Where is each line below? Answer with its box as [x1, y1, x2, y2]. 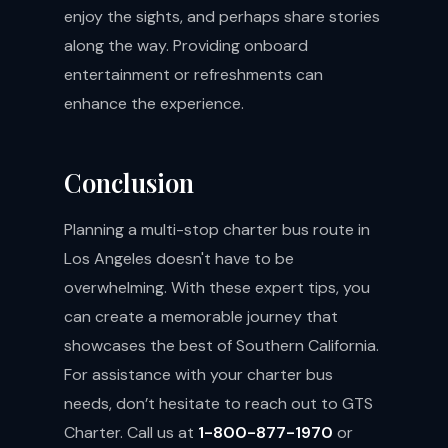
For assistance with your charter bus [64, 364, 333, 385]
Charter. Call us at [64, 422, 198, 443]
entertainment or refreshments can [64, 64, 323, 85]
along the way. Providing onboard [64, 35, 308, 56]
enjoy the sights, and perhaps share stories [64, 6, 380, 27]
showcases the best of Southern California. [64, 335, 379, 356]
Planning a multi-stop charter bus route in [64, 219, 370, 240]
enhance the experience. [64, 93, 244, 114]
